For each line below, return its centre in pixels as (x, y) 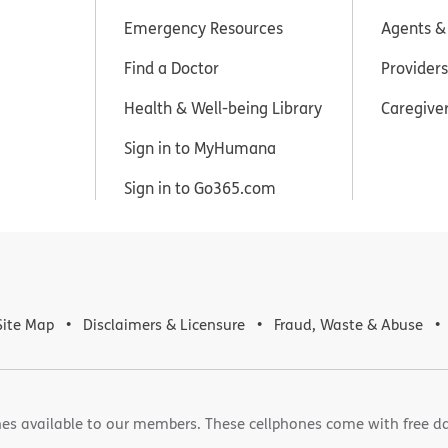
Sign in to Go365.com (199, 187)
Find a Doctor (171, 67)
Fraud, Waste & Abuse (348, 324)
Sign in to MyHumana (199, 147)
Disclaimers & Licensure (164, 324)
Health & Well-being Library (222, 107)
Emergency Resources (203, 27)
